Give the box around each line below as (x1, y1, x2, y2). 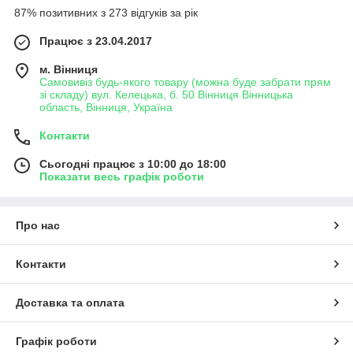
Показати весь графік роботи (39, 170, 204, 184)
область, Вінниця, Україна (39, 101, 173, 114)
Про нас (16, 219, 60, 232)
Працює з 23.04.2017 (39, 35, 152, 48)
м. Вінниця (39, 63, 98, 76)
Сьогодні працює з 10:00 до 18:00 (39, 158, 226, 171)
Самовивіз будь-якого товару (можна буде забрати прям (39, 76, 331, 89)
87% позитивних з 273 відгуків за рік (14, 6, 198, 20)
